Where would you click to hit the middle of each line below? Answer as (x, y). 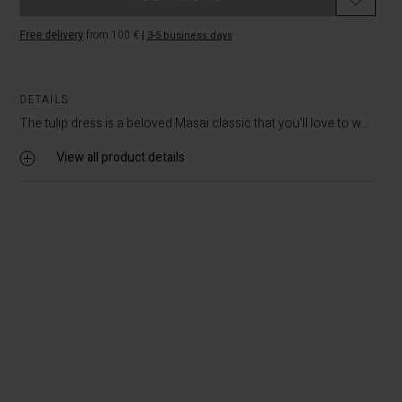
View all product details (120, 157)
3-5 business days (189, 35)
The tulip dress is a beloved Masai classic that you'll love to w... (194, 123)
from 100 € (112, 35)
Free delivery (51, 35)
